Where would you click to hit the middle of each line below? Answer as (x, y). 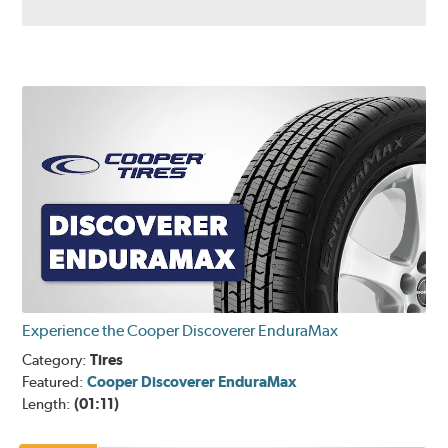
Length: (48, 404)
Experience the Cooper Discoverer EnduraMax (180, 331)
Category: (56, 360)
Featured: (55, 382)
